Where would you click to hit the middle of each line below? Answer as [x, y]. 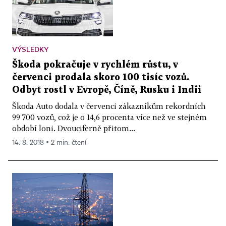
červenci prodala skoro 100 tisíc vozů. [101, 78]
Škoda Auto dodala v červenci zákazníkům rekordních [109, 106]
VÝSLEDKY [30, 49]
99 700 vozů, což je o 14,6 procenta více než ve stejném [109, 117]
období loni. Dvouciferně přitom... [74, 128]
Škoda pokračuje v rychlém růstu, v [95, 65]
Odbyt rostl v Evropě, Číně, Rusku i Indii [107, 90]
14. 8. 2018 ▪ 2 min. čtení [49, 143]
